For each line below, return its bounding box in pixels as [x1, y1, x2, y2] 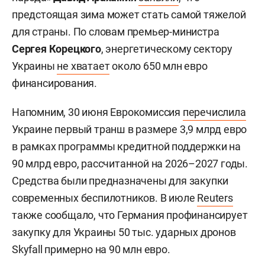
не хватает [57, 60, 110, 73]
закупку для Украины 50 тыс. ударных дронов [12, 226, 236, 239]
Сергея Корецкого [12, 43, 101, 56]
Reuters [197, 192, 233, 205]
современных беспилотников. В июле [12, 192, 198, 205]
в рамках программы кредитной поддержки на [12, 140, 241, 153]
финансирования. [12, 77, 98, 90]
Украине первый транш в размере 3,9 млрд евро [12, 123, 247, 136]
